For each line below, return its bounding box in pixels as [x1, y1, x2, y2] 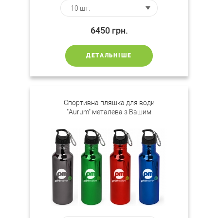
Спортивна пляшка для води [63, 99, 155, 107]
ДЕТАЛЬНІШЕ [86, 52, 132, 59]
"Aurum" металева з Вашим [67, 108, 151, 116]
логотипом [91, 117, 127, 125]
